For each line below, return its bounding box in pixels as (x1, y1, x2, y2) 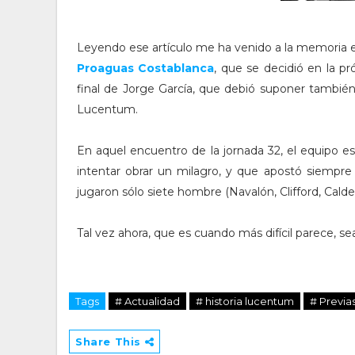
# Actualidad (115, 295, 180, 307)
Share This (75, 335, 145, 348)
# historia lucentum (196, 295, 294, 307)
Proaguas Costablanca (77, 61, 215, 75)
